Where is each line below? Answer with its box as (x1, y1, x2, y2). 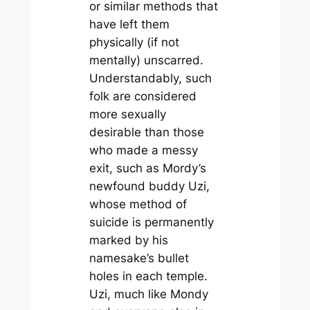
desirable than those (89, 125, 204, 140)
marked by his (89, 233, 168, 248)
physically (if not (89, 35, 179, 50)
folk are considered (89, 89, 197, 104)
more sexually (89, 107, 166, 122)
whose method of (89, 197, 187, 212)
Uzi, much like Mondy (89, 287, 208, 302)
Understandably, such (89, 71, 212, 86)
